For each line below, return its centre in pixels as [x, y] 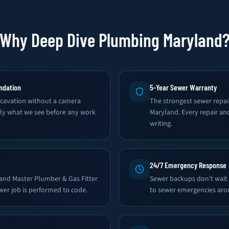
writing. [161, 124]
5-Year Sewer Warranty [183, 87]
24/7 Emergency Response [188, 165]
